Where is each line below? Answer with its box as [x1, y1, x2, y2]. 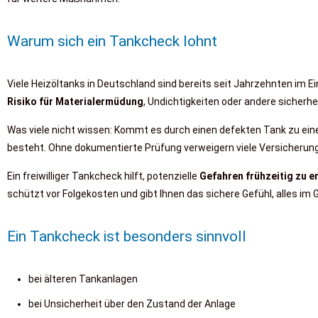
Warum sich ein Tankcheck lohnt [7, 33, 217, 50]
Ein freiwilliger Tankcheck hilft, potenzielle [7, 170, 197, 182]
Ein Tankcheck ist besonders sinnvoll [7, 228, 246, 245]
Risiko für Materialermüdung [7, 96, 143, 107]
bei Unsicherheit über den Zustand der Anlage [28, 298, 236, 309]
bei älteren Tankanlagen [28, 273, 138, 285]
